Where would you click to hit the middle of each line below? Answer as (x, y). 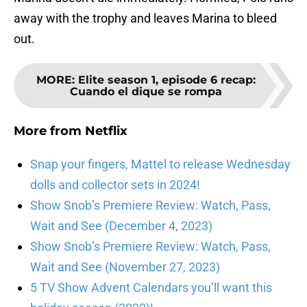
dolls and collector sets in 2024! (115, 185)
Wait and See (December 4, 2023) (121, 226)
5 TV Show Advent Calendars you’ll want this (151, 288)
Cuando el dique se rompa (146, 92)
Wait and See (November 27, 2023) (125, 267)
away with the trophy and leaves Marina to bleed (145, 19)
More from (49, 131)
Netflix (106, 131)
